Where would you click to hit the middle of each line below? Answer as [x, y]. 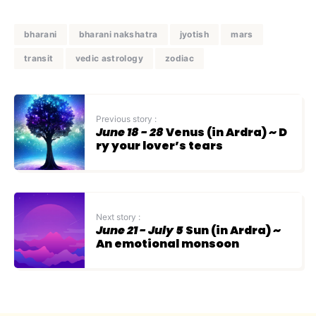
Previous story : [126, 119]
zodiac [180, 58]
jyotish [194, 34]
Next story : [118, 217]
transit [39, 58]
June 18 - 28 [130, 132]
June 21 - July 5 [140, 230]
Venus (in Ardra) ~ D [225, 132]
